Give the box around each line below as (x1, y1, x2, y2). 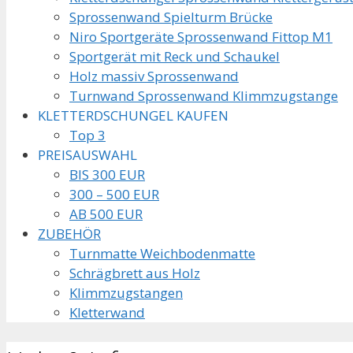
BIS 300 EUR (69, 165, 145, 184)
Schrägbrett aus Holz (69, 263, 200, 282)
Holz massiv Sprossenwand (69, 66, 239, 85)
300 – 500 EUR (69, 184, 159, 203)
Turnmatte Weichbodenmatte (69, 243, 255, 262)
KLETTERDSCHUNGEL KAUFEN (38, 106, 229, 124)
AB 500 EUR (69, 204, 143, 223)
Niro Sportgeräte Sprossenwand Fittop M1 (69, 27, 333, 46)
